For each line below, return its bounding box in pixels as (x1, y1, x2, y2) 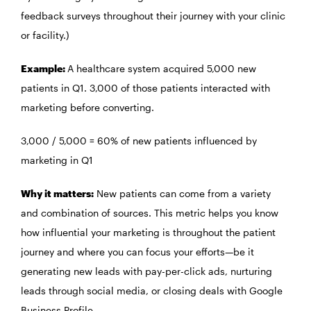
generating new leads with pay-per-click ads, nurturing (21, 265, 272, 278)
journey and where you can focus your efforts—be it (21, 246, 254, 258)
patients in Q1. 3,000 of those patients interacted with (21, 82, 270, 94)
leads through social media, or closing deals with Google (21, 285, 283, 297)
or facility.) (21, 29, 69, 42)
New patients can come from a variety (94, 187, 271, 200)
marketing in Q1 (21, 154, 93, 167)
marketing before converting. (21, 101, 157, 114)
